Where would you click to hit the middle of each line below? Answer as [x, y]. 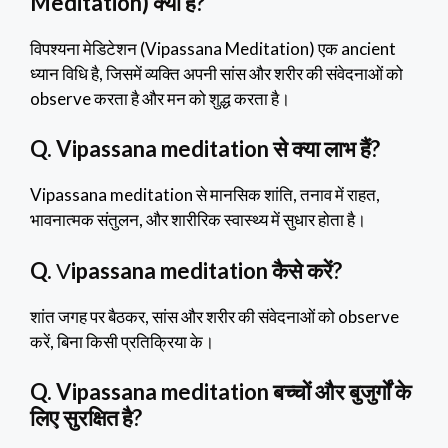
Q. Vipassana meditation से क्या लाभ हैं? [205, 149]
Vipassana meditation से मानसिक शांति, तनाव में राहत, [205, 195]
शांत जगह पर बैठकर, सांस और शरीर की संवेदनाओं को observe [214, 316]
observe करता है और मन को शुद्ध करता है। [160, 98]
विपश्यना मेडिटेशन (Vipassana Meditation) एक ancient [213, 48]
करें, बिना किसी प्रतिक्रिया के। [122, 341]
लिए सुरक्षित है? [86, 418]
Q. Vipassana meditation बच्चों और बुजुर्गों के [220, 392]
